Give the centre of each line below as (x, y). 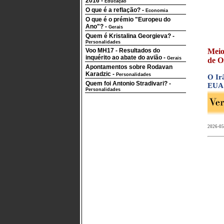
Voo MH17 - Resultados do (123, 50)
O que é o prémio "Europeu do (128, 19)
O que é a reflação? (113, 10)
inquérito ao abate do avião (124, 57)
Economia (157, 10)
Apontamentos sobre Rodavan (129, 67)
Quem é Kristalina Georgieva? (128, 36)
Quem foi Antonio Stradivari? (126, 83)
